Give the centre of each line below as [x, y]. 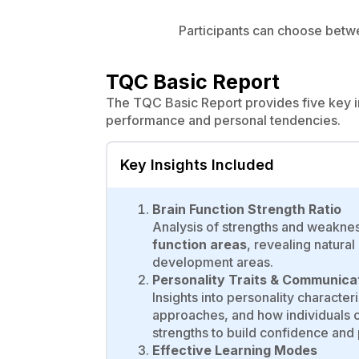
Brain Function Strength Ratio [247, 209]
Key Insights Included [197, 164]
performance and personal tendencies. [223, 120]
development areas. [213, 262]
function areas [200, 244]
